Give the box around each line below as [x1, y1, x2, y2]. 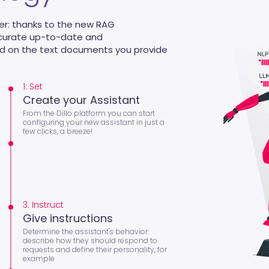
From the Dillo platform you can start [22, 107, 155, 118]
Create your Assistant [22, 92, 140, 107]
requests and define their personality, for [22, 244, 167, 255]
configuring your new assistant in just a [22, 116, 165, 127]
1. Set [22, 80, 43, 92]
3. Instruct [22, 198, 64, 211]
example [22, 253, 55, 264]
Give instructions [22, 210, 113, 226]
